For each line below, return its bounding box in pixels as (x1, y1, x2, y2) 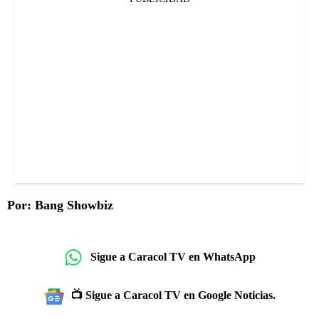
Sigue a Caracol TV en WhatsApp (90, 251, 256, 263)
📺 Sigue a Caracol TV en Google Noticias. (70, 288, 276, 301)
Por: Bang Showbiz (7, 197, 117, 212)
